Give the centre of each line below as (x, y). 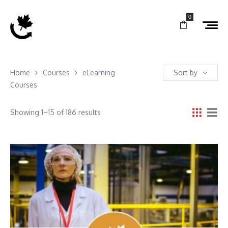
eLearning (99, 72)
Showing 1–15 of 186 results (55, 112)
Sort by (186, 72)
